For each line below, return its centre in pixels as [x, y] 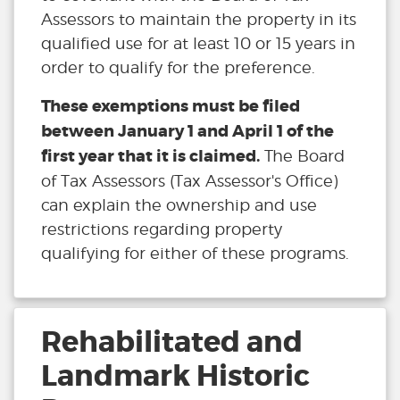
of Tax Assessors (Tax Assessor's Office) [190, 181]
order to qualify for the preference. [178, 68]
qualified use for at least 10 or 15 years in [198, 44]
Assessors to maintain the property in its [199, 20]
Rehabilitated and [172, 343]
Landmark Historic [175, 377]
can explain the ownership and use [179, 205]
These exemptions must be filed [171, 107]
